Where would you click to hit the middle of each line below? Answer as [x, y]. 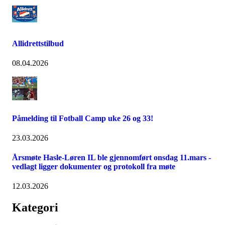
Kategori [35, 208]
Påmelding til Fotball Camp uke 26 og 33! [83, 118]
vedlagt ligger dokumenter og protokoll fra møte [94, 167]
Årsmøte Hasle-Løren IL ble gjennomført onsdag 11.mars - [111, 158]
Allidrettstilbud [38, 44]
